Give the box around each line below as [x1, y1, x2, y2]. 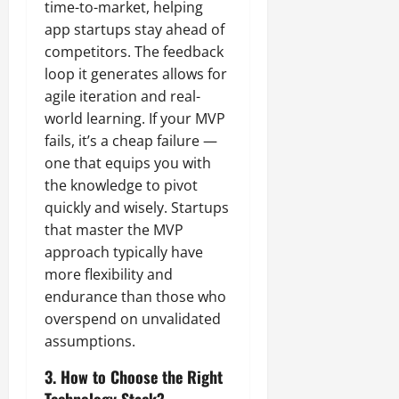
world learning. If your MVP [45, 109, 225, 129]
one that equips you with [45, 153, 211, 174]
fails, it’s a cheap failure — [45, 131, 217, 151]
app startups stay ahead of [45, 20, 224, 40]
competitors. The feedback [45, 42, 224, 62]
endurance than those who [45, 287, 226, 307]
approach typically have [45, 242, 203, 263]
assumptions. [45, 331, 135, 352]
